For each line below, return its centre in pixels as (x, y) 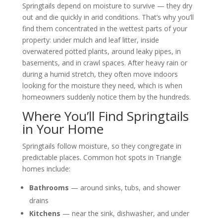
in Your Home (63, 129)
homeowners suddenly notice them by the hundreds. (106, 97)
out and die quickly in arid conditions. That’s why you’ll (108, 17)
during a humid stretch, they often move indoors (100, 74)
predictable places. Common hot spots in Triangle (102, 157)
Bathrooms (49, 187)
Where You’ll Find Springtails (105, 116)
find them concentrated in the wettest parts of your (105, 28)
